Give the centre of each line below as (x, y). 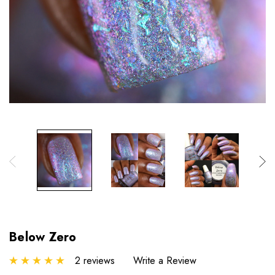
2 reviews (95, 260)
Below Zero (43, 238)
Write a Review (165, 260)
